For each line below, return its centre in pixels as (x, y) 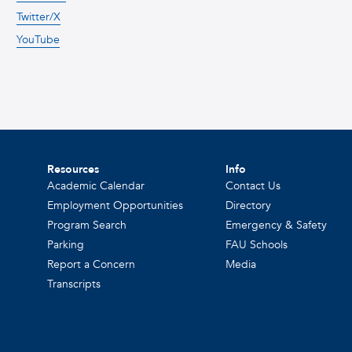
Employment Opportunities (115, 205)
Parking (66, 244)
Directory (249, 205)
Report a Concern (92, 264)
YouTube (38, 39)
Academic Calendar (96, 185)
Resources (73, 169)
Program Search (87, 225)
